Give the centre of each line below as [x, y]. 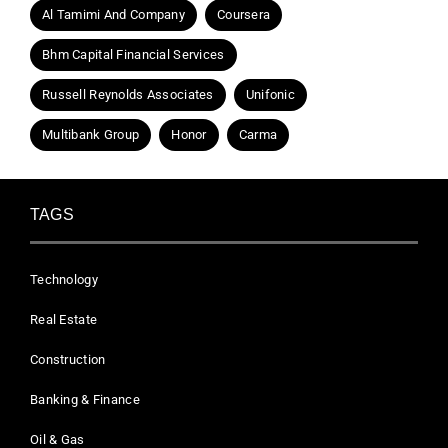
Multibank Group [91, 134]
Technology [64, 279]
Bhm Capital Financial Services [133, 54]
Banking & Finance [85, 399]
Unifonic [270, 94]
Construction [68, 359]
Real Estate [64, 319]
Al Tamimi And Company [113, 14]
